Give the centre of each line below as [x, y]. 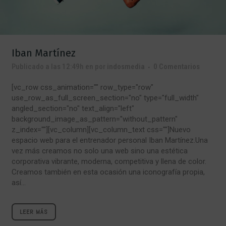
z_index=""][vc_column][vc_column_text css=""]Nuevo [101, 130]
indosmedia [126, 67]
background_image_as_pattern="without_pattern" [95, 119]
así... [19, 183]
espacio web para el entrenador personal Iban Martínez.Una [110, 140]
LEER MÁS [34, 212]
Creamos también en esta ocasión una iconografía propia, [108, 172]
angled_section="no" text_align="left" [73, 109]
